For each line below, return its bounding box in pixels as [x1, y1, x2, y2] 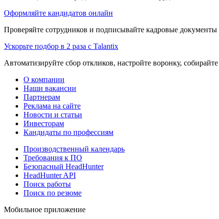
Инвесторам [23, 119, 64, 128]
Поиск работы [23, 179, 71, 188]
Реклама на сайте [23, 101, 81, 110]
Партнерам [23, 92, 60, 101]
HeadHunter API [23, 171, 76, 179]
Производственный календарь [23, 144, 125, 153]
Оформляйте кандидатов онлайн [4, 8, 113, 17]
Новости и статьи [23, 110, 82, 119]
